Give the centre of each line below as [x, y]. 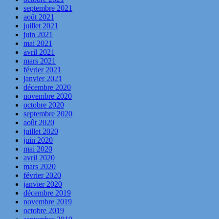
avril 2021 [39, 52]
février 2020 [42, 175]
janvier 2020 [43, 184]
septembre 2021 [48, 8]
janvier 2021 [43, 79]
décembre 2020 [47, 88]
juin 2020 [38, 140]
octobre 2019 [44, 211]
